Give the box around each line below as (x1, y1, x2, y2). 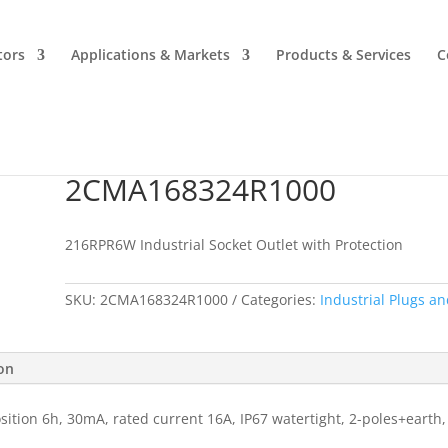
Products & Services (276, 45, 411, 64)
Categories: (240, 290, 320, 310)
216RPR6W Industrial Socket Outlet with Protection (64, 234, 403, 254)
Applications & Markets (71, 45, 230, 64)
